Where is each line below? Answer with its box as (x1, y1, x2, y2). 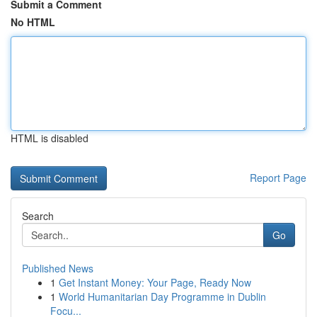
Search (22, 209, 54, 223)
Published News (22, 261, 93, 275)
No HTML (11, 15, 55, 29)
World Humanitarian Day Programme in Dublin (59, 289, 266, 304)
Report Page (250, 171, 306, 185)
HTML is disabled (11, 131, 88, 145)
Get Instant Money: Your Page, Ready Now (59, 275, 251, 289)
